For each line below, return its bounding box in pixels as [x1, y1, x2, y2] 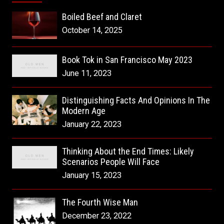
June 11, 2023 [62, 68, 112, 78]
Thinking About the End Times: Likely [62, 146, 194, 156]
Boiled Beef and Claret [62, 11, 142, 22]
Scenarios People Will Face [62, 156, 160, 167]
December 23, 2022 [62, 211, 132, 220]
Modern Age [62, 105, 106, 116]
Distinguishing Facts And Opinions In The [62, 95, 210, 105]
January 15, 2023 [62, 170, 122, 180]
